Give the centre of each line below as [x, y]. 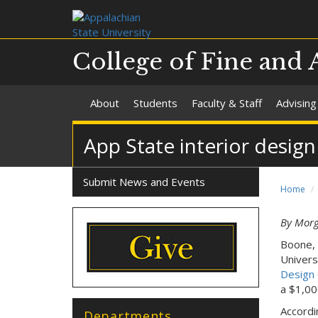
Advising [296, 103]
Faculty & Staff [227, 103]
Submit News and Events [144, 182]
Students [155, 103]
